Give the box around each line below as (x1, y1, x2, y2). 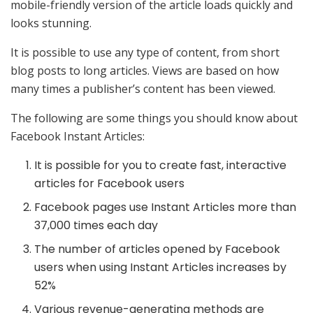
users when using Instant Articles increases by (34, 259, 287, 275)
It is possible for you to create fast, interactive (34, 156, 287, 173)
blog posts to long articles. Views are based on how (10, 62, 279, 78)
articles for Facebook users (34, 175, 185, 191)
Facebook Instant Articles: (10, 128, 145, 144)
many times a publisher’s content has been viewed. (10, 80, 275, 96)
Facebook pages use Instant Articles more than (34, 198, 297, 215)
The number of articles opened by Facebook (34, 240, 281, 257)
